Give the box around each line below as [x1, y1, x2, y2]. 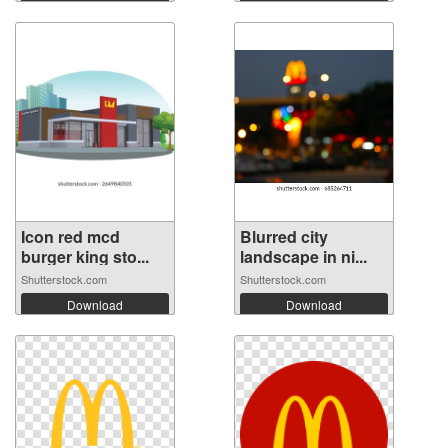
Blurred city [240, 224, 328, 248]
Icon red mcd [21, 224, 120, 248]
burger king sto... [21, 244, 149, 268]
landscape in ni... [240, 244, 367, 268]
